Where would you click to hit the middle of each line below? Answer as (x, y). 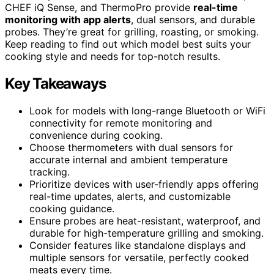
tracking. (50, 172)
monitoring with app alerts (68, 19)
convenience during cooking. (96, 135)
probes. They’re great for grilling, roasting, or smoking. (132, 31)
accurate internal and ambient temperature (128, 159)
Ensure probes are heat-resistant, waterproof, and (145, 220)
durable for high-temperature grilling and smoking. (146, 233)
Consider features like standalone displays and (138, 245)
